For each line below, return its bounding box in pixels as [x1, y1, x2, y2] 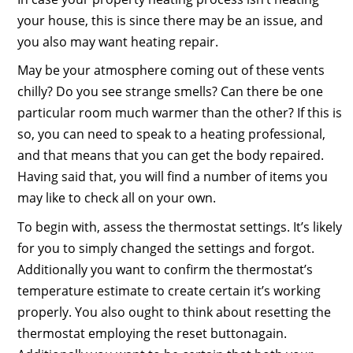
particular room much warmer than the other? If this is [17, 104, 342, 122]
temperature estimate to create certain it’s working [17, 281, 321, 299]
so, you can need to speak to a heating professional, [17, 125, 325, 143]
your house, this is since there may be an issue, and [17, 11, 323, 29]
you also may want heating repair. [17, 32, 218, 50]
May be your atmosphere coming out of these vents [17, 61, 325, 80]
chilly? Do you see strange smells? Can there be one [17, 83, 323, 101]
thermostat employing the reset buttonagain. [17, 324, 287, 342]
